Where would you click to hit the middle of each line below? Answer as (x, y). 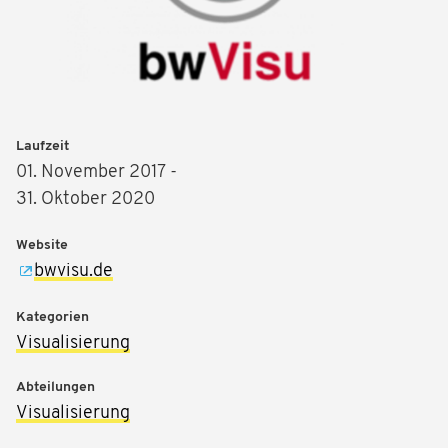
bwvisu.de (73, 272)
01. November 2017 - (96, 173)
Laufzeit (42, 147)
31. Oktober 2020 (85, 200)
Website (42, 246)
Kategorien (52, 318)
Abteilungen (55, 388)
